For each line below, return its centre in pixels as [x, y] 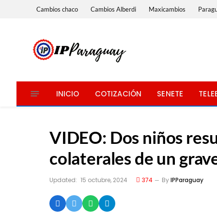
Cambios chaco [57, 9]
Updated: [63, 180]
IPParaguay [187, 180]
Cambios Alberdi [114, 9]
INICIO [68, 93]
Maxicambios [167, 9]
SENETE [170, 93]
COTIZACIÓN [118, 93]
